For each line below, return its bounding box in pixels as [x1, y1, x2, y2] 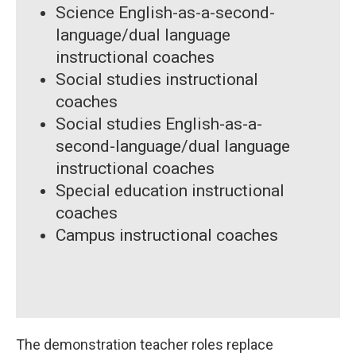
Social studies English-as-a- [56, 114, 262, 134]
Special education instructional [56, 181, 284, 201]
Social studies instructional [56, 70, 258, 90]
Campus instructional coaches [56, 226, 278, 246]
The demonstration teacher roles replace [16, 336, 273, 354]
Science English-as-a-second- [56, 3, 275, 23]
